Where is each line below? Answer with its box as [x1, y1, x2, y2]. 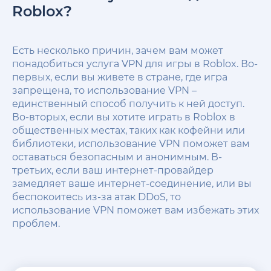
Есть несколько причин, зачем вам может [12, 44, 223, 56]
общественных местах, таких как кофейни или [12, 124, 245, 136]
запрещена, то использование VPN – [12, 84, 197, 96]
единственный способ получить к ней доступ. [12, 97, 244, 109]
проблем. [12, 217, 60, 229]
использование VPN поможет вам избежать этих [12, 204, 259, 216]
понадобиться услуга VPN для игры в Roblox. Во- [12, 57, 258, 70]
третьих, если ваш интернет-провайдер [12, 164, 214, 176]
